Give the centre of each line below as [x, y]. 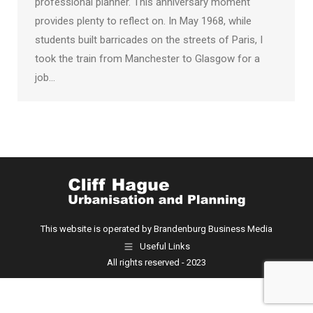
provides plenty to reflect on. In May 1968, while [143, 21]
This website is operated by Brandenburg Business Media [156, 229]
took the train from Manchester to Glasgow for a [147, 59]
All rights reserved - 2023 [156, 262]
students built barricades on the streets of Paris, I [149, 40]
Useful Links [165, 247]
